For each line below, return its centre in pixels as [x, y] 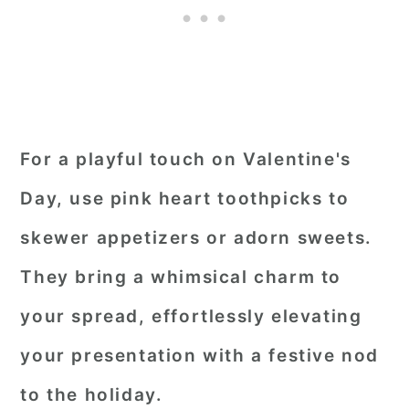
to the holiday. [92, 395]
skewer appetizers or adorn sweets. [196, 238]
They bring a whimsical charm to [181, 277]
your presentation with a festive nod [199, 356]
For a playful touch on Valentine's [186, 159]
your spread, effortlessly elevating [191, 316]
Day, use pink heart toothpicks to [185, 199]
